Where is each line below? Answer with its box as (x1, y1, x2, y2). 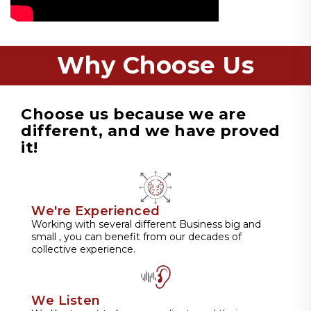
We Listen (31, 292, 101, 308)
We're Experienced (31, 203, 160, 219)
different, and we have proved (21, 121, 280, 140)
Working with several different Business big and (31, 217, 261, 230)
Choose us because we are (21, 104, 246, 124)
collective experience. (31, 242, 135, 255)
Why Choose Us (56, 50, 255, 80)
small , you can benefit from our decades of (31, 230, 242, 243)
